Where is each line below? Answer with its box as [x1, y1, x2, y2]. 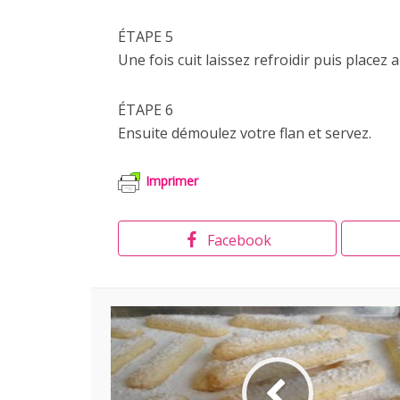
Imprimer [146, 172, 198, 190]
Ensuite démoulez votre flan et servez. [118, 122, 371, 143]
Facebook [206, 229, 271, 250]
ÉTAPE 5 [118, 26, 173, 46]
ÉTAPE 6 [118, 99, 173, 120]
